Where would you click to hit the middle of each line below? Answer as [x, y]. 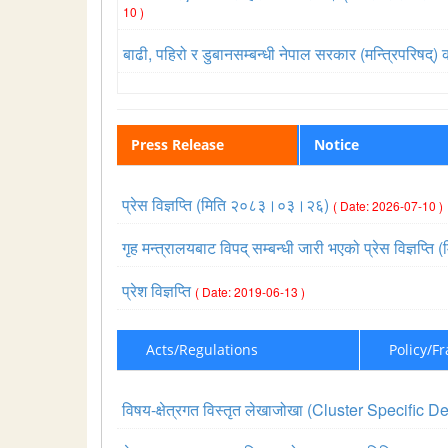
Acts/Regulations [202, 349]
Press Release [177, 144]
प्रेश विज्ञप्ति [158, 290]
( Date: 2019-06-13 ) [250, 291]
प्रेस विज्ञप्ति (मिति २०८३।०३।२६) [227, 204]
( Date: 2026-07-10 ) [388, 205]
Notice [336, 144]
